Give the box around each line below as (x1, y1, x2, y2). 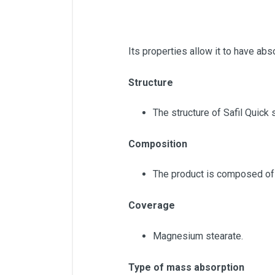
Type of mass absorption (128, 261, 244, 273)
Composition (128, 138, 187, 150)
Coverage (128, 199, 175, 212)
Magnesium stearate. (153, 230, 243, 242)
